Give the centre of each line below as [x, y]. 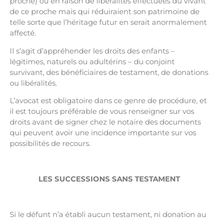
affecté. [23, 33]
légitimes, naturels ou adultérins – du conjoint [92, 61]
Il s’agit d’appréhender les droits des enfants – [92, 51]
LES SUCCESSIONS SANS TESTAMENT [109, 179]
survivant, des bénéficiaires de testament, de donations [109, 72]
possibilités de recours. [50, 144]
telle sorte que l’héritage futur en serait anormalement [108, 22]
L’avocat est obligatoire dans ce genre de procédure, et [108, 101]
